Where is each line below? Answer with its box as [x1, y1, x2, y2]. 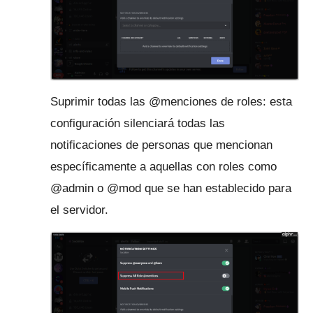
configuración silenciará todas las [50, 116, 225, 130]
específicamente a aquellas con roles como [50, 159, 277, 173]
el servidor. [50, 203, 108, 217]
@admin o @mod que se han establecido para [50, 181, 291, 195]
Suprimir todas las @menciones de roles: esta [50, 94, 292, 108]
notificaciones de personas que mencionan [50, 138, 272, 152]
